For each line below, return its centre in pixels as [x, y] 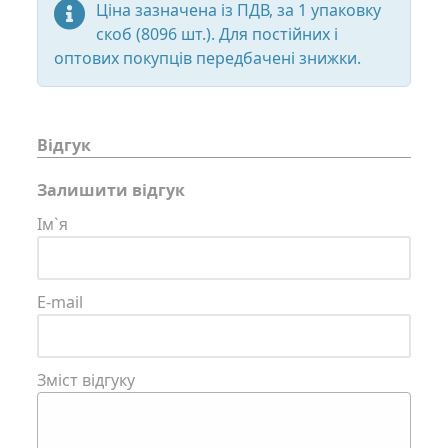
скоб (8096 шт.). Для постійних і [216, 34]
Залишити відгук [111, 190]
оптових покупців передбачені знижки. [207, 58]
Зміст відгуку [86, 380]
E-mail [60, 302]
